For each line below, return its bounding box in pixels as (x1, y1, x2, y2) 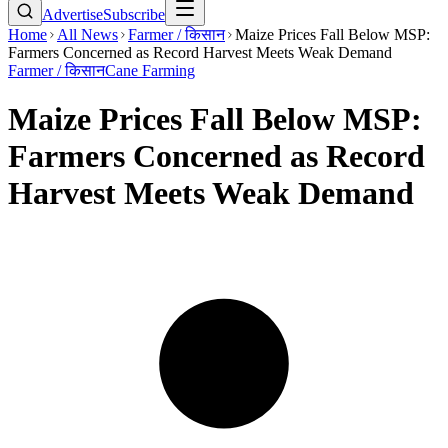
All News (57, 26, 118, 43)
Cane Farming (105, 62, 195, 79)
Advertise (42, 6, 103, 23)
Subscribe (103, 6, 165, 23)
